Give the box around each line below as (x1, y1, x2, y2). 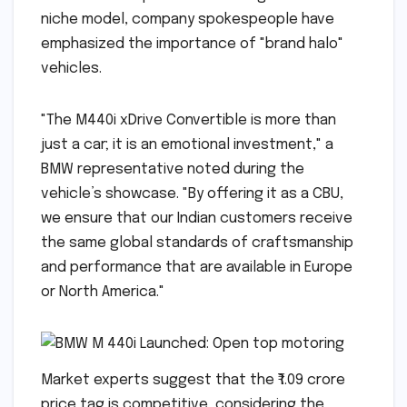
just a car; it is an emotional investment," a (41, 136, 333, 153)
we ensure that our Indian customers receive (41, 210, 352, 226)
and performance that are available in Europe (41, 259, 352, 275)
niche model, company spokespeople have (41, 11, 334, 27)
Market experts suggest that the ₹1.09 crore (41, 372, 345, 388)
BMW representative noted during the (41, 161, 304, 177)
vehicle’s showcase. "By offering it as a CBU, (41, 185, 343, 202)
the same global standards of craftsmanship (41, 234, 353, 251)
